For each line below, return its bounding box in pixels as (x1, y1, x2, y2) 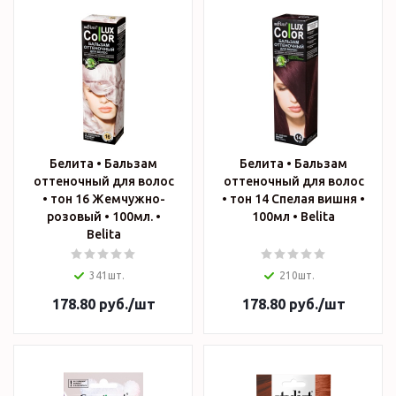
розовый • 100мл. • (46, 209, 161, 225)
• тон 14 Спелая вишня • (222, 192, 365, 207)
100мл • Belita (301, 209, 335, 225)
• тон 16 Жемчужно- (42, 192, 165, 207)
